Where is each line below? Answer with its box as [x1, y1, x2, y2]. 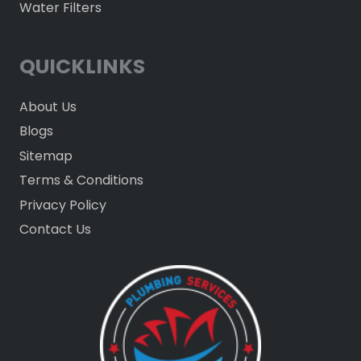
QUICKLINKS [19, 52, 145, 81]
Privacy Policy [19, 195, 106, 214]
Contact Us [19, 220, 91, 239]
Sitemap [19, 146, 73, 165]
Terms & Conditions [19, 171, 143, 190]
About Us [19, 97, 77, 116]
